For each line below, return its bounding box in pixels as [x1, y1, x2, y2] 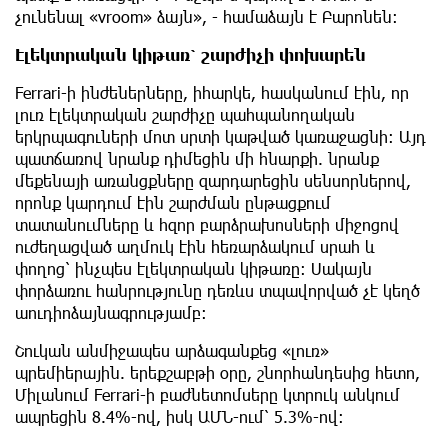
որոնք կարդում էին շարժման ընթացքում [15, 192, 331, 212]
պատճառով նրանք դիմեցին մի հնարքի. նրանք [15, 148, 379, 168]
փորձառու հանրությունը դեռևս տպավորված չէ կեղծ [15, 280, 420, 300]
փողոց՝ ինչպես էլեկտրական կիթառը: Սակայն [15, 258, 372, 278]
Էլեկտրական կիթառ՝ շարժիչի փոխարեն [15, 44, 366, 64]
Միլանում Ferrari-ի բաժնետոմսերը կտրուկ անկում [15, 384, 400, 404]
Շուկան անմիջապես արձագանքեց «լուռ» [15, 340, 329, 360]
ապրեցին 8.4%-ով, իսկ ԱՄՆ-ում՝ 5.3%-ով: [15, 406, 344, 426]
